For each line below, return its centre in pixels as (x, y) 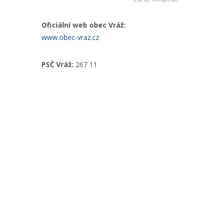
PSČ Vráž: (57, 64)
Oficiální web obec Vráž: (84, 25)
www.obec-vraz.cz (70, 37)
